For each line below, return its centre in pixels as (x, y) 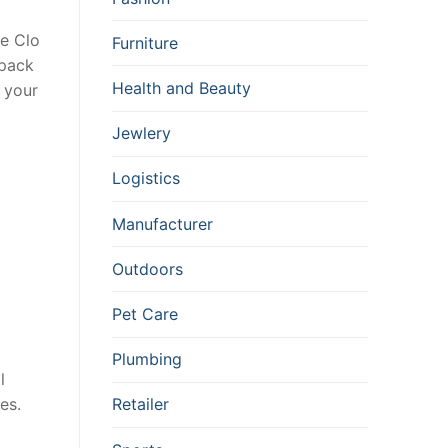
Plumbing (147, 359)
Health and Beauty (181, 88)
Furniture (145, 42)
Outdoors (147, 268)
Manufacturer (162, 223)
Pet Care (145, 314)
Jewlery (141, 133)
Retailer (140, 404)
